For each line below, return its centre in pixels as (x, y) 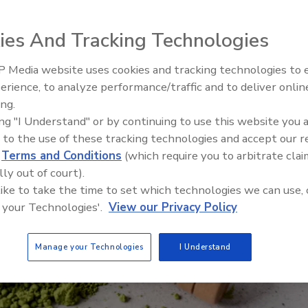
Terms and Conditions (62, 156)
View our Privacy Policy (173, 207)
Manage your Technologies (89, 247)
